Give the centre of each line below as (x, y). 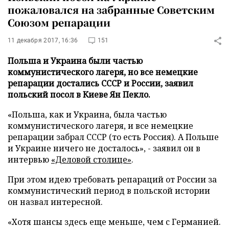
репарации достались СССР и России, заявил (100, 83)
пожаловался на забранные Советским (111, 9)
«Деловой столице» (91, 159)
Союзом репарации (59, 22)
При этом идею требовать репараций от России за (112, 179)
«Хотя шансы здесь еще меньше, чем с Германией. (114, 222)
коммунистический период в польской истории (109, 191)
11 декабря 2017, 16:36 (43, 40)
